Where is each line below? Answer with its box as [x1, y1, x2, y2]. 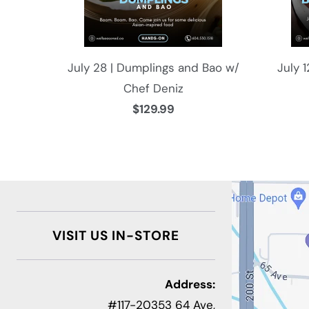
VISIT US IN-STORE [52, 226, 179, 244]
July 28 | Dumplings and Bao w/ [67, 59, 239, 75]
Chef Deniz [123, 80, 183, 96]
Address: [165, 276, 215, 292]
